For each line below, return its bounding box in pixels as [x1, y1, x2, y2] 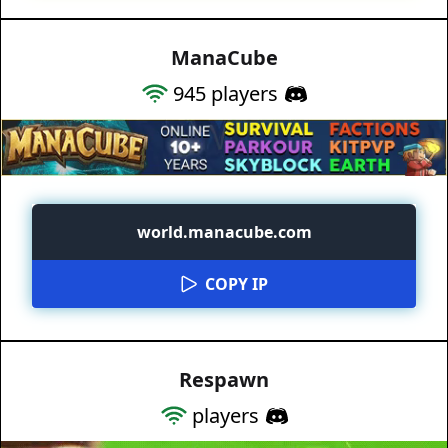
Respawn [179, 365, 269, 393]
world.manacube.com [136, 220, 312, 243]
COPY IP [204, 272, 268, 295]
